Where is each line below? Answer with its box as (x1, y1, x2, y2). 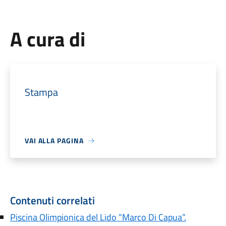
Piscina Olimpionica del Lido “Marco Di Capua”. (10, 210, 186, 224)
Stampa (24, 84, 58, 100)
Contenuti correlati (10, 192, 95, 208)
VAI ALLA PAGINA (24, 135, 84, 146)
